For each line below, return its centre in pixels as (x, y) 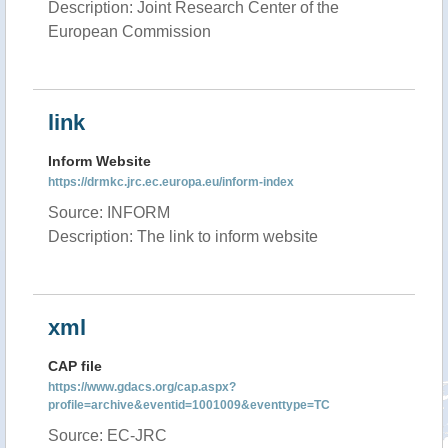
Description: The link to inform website (183, 236)
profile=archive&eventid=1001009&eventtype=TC (189, 405)
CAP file (75, 366)
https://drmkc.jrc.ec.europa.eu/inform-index (171, 182)
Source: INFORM (109, 212)
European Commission (129, 31)
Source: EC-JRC (107, 435)
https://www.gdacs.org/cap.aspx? (142, 387)
